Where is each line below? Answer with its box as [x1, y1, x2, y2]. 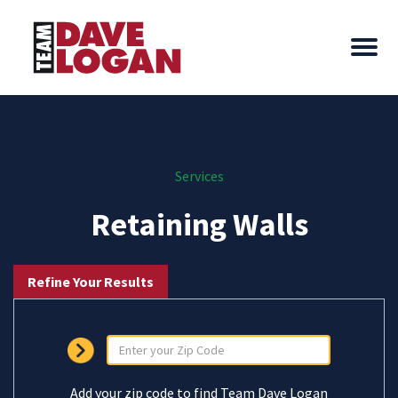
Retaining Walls [90, 204, 308, 244]
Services [174, 167, 224, 185]
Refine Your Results [28, 273, 154, 291]
